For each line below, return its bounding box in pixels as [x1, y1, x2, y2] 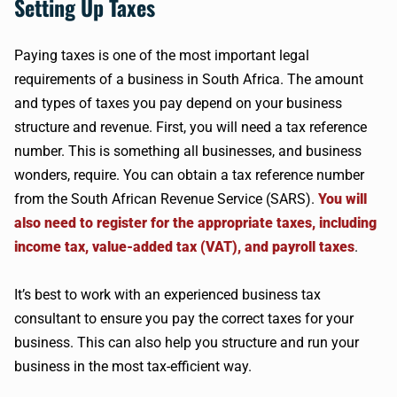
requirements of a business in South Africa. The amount [14, 71, 363, 88]
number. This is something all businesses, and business [14, 143, 362, 160]
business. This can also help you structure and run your [14, 334, 359, 351]
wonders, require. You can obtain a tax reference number [14, 167, 364, 183]
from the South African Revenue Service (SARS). [14, 191, 318, 207]
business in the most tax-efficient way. [14, 358, 252, 375]
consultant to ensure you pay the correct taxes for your [14, 310, 354, 327]
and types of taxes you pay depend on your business [14, 95, 342, 112]
